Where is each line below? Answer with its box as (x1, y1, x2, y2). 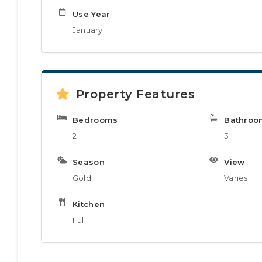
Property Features (75, 87, 195, 101)
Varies (224, 173, 248, 182)
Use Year (73, 9, 111, 19)
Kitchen (73, 199, 105, 209)
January (73, 25, 103, 35)
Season (73, 157, 105, 167)
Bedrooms (73, 115, 118, 125)
